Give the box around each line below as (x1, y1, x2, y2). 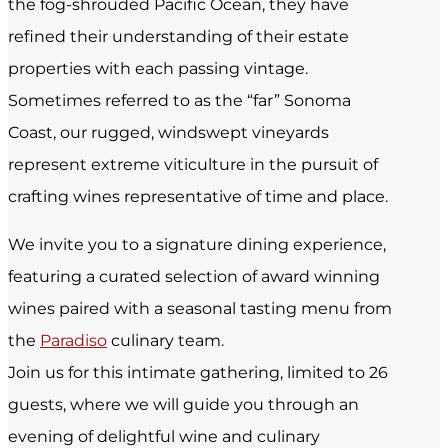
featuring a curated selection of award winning (8, 267, 380, 287)
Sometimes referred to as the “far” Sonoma (8, 91, 351, 111)
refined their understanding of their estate (8, 27, 349, 47)
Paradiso (40, 331, 107, 351)
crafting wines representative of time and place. (8, 187, 388, 207)
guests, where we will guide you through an (8, 395, 359, 415)
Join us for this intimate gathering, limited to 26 (8, 363, 388, 383)
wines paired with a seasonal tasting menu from (8, 299, 392, 319)
